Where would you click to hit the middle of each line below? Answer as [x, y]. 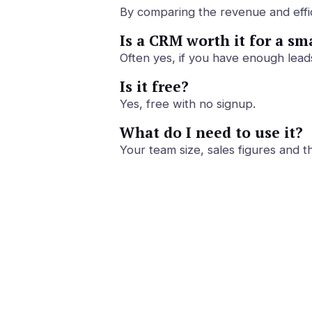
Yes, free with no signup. [188, 103]
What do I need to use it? [211, 132]
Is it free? [154, 86]
